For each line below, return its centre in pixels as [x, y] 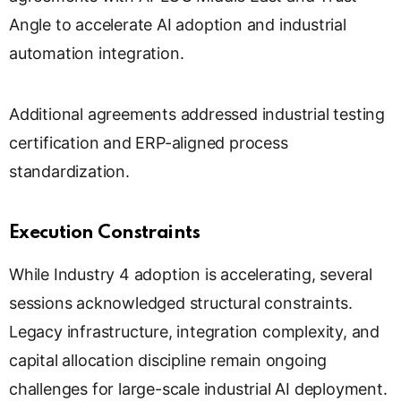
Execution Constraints [105, 234]
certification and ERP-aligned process [149, 143]
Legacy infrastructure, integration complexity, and [195, 332]
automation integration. [97, 54]
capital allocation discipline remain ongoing [168, 361]
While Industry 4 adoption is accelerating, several [191, 275]
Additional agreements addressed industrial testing [197, 115]
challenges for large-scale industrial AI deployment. [198, 389]
